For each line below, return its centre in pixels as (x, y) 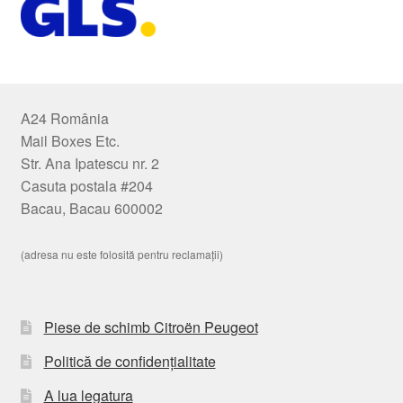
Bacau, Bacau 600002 (91, 208)
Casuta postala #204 (86, 185)
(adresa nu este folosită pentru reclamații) (121, 254)
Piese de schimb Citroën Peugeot (151, 327)
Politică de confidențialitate (130, 361)
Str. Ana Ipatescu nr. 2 (90, 163)
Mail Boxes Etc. (70, 140)
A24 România (64, 118)
